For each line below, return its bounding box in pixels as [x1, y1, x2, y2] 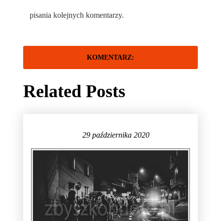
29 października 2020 [82, 131, 149, 140]
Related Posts [23, 81, 125, 102]
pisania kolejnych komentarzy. [30, 11, 124, 20]
